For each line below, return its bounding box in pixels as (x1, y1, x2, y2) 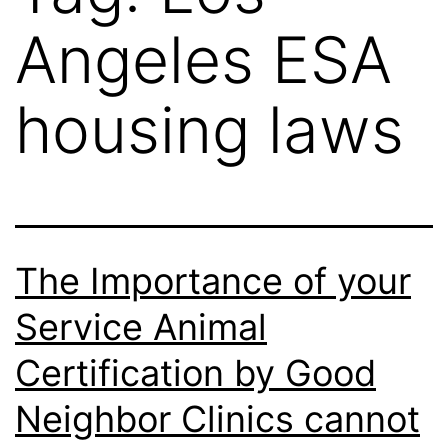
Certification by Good (15, 350, 376, 395)
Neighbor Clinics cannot (15, 396, 420, 441)
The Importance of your (15, 258, 411, 303)
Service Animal (15, 304, 267, 349)
